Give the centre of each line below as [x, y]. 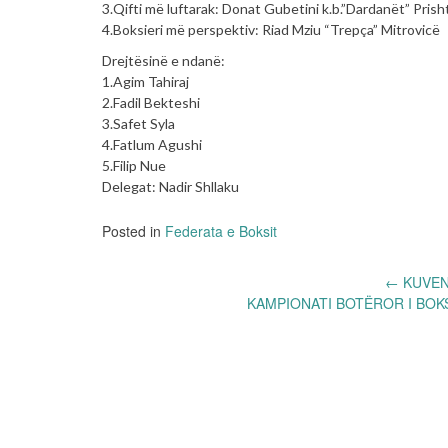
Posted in [133, 230]
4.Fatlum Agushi [152, 144]
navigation [168, 329]
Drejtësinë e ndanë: [163, 60]
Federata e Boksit [221, 230]
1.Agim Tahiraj [145, 81]
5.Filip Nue [134, 165]
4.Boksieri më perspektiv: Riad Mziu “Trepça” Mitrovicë [271, 29]
